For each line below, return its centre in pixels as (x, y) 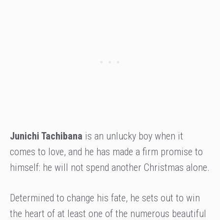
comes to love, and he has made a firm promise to (106, 152)
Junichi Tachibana (46, 136)
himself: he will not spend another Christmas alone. (110, 168)
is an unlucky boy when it (133, 136)
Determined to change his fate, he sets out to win (105, 198)
